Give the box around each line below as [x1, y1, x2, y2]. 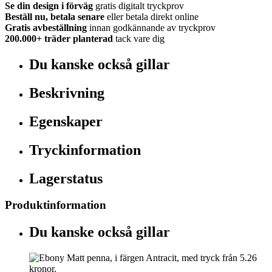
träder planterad [42, 33, 113, 44]
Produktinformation [5, 199, 106, 212]
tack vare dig [115, 33, 165, 44]
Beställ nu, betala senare [5, 11, 104, 22]
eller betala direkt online [107, 11, 199, 22]
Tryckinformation [29, 141, 141, 158]
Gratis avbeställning [5, 22, 87, 33]
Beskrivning [29, 84, 104, 101]
